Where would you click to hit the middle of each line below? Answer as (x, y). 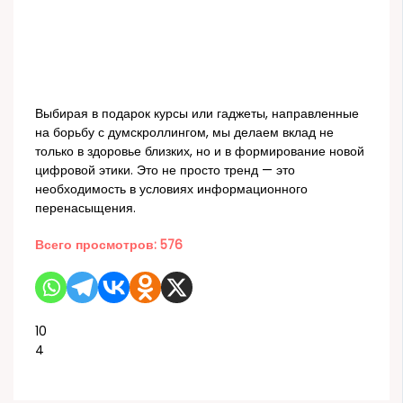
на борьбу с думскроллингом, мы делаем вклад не (185, 133)
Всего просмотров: (96, 245)
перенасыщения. (86, 209)
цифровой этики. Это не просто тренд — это (166, 171)
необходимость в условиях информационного (172, 190)
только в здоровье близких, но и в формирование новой (200, 152)
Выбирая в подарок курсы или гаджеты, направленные (197, 114)
